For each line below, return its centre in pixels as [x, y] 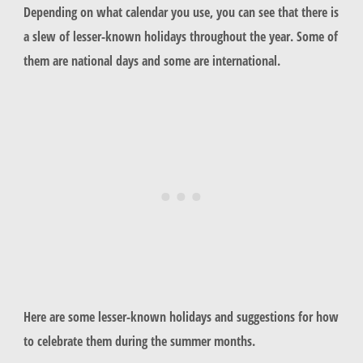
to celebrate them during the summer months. [141, 340]
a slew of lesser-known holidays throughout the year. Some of [180, 36]
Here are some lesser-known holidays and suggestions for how [181, 316]
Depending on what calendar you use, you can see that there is [181, 11]
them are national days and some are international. [153, 60]
